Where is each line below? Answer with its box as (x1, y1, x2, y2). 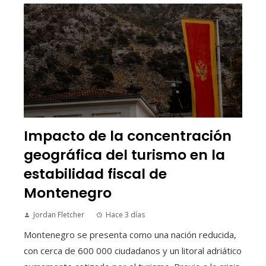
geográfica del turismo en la (24, 145, 225, 164)
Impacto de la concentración (24, 126, 232, 145)
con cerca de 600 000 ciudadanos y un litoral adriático (24, 245, 242, 256)
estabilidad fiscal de (24, 164, 167, 183)
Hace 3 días (106, 210, 145, 220)
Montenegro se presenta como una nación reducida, (24, 229, 236, 240)
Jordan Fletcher (33, 210, 84, 220)
